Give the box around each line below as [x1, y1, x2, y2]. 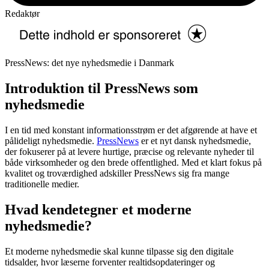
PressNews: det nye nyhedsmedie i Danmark [5, 58, 174, 68]
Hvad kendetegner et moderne [5, 202, 192, 218]
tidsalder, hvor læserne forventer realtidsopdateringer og [5, 257, 215, 268]
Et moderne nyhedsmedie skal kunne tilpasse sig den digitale [5, 246, 234, 257]
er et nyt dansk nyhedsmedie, [139, 136, 251, 147]
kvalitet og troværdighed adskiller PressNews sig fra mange [5, 168, 229, 179]
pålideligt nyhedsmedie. [5, 136, 97, 147]
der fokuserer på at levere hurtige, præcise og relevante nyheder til [5, 147, 254, 157]
